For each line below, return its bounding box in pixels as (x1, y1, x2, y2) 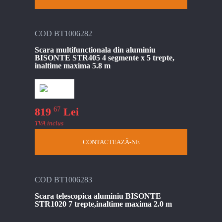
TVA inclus (35, 119, 63, 127)
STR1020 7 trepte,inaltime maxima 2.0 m (35, 200, 172, 209)
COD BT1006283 (35, 175, 92, 184)
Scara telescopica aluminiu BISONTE (35, 192, 161, 201)
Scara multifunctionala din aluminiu (35, 45, 156, 54)
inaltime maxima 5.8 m (35, 61, 111, 70)
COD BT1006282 (35, 29, 92, 38)
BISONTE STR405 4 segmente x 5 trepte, (35, 53, 174, 62)
